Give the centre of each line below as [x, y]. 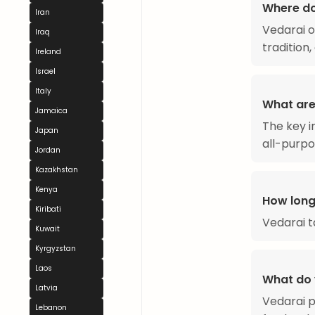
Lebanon [51, 308]
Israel [45, 71]
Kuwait [47, 229]
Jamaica [51, 111]
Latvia [46, 288]
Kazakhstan [57, 170]
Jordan [48, 150]
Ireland [48, 52]
